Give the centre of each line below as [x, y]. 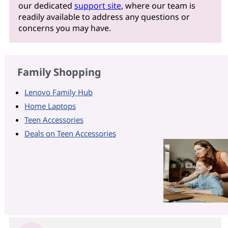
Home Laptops [50, 106]
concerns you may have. [64, 28]
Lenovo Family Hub [58, 92]
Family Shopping [59, 72]
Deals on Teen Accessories [70, 133]
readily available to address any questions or [104, 17]
